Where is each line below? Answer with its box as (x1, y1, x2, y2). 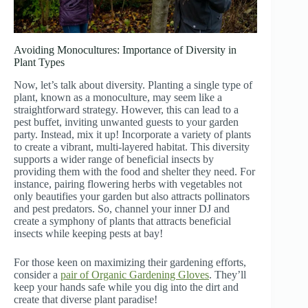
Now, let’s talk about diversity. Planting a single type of (14, 79, 252, 91)
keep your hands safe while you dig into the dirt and (14, 281, 239, 294)
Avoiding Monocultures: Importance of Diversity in (14, 44, 236, 56)
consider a (14, 269, 60, 281)
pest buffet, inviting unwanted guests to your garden (14, 116, 239, 129)
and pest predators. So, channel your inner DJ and (14, 203, 230, 215)
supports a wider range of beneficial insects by (14, 153, 214, 166)
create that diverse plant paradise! (14, 294, 157, 306)
